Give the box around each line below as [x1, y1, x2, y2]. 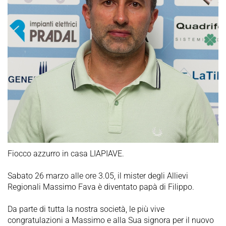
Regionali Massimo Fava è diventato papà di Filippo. [8, 182, 194, 192]
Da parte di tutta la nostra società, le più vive [8, 204, 164, 214]
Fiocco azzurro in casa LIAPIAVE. [8, 149, 124, 159]
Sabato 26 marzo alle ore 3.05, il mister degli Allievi [8, 171, 188, 181]
